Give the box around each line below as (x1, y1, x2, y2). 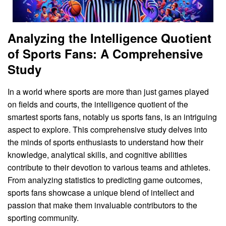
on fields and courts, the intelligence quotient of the (8, 98, 188, 110)
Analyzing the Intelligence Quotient (8, 29, 211, 46)
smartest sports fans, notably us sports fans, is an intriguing (8, 110, 217, 123)
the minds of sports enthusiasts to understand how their (8, 136, 203, 148)
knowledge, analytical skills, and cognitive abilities (8, 148, 187, 160)
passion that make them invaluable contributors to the (8, 199, 197, 211)
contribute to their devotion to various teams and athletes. (8, 161, 210, 173)
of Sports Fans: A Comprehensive (8, 44, 203, 62)
